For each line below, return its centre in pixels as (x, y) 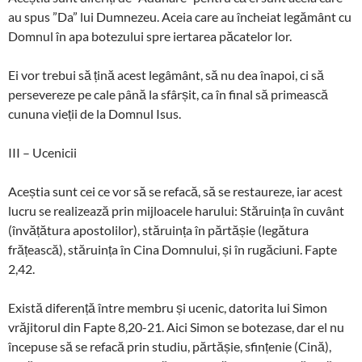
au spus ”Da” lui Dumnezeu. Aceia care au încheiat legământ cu (180, 16)
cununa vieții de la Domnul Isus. (95, 113)
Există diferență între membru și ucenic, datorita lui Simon (168, 307)
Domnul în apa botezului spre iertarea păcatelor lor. (150, 36)
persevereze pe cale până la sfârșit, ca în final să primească (168, 94)
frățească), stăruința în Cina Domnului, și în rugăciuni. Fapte (173, 249)
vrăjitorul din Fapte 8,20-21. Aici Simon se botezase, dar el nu (176, 326)
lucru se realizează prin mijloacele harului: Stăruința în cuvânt (176, 210)
